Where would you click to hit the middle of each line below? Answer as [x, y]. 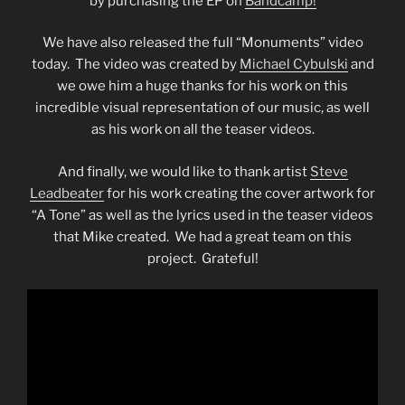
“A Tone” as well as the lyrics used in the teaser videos [202, 215]
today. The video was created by [135, 65]
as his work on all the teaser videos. [202, 130]
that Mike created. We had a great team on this [202, 236]
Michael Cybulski [293, 65]
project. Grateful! [202, 258]
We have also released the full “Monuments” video [202, 43]
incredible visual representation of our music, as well [202, 108]
